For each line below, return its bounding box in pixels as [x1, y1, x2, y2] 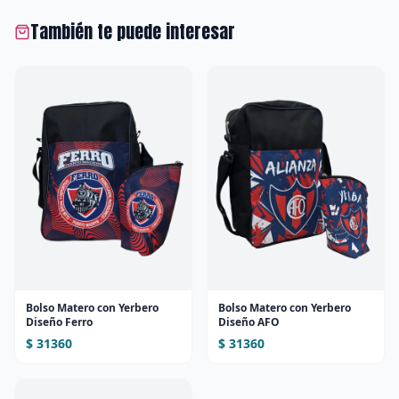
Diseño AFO [218, 313, 280, 330]
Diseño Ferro [26, 313, 93, 330]
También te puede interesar [30, 17, 235, 45]
